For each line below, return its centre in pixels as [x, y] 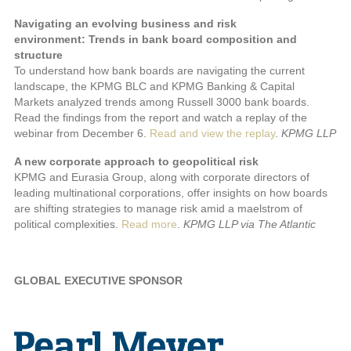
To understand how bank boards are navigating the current [159, 71]
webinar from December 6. [82, 134]
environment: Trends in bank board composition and [156, 40]
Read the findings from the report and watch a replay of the [161, 118]
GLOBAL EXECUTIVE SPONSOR [98, 281]
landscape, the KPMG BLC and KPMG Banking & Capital [154, 87]
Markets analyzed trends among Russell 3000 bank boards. [162, 102]
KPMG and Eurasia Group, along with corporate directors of [162, 177]
